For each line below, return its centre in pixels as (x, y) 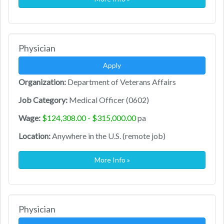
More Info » (112, 160)
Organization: (42, 82)
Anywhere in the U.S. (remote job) (108, 136)
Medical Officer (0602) (108, 100)
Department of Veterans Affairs (121, 82)
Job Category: (43, 100)
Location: (34, 136)
